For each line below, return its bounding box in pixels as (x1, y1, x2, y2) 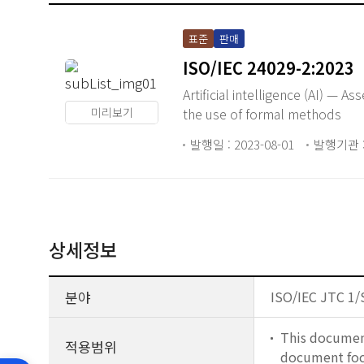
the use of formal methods (183, 104, 341, 123)
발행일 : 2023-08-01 (190, 136, 294, 153)
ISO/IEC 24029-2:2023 (183, 56, 354, 80)
